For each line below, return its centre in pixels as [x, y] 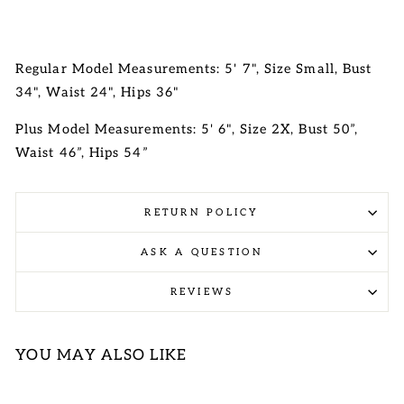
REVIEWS [202, 292]
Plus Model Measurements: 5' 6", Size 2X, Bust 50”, [187, 129]
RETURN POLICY [202, 212]
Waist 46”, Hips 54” [82, 153]
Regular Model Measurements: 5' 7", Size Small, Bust [194, 69]
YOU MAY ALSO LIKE [101, 355]
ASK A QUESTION [202, 252]
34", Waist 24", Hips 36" [105, 92]
